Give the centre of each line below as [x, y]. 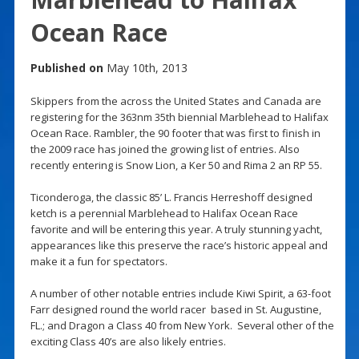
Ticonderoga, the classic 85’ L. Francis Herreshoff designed [171, 197]
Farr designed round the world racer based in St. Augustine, [175, 309]
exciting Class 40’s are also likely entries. [128, 341]
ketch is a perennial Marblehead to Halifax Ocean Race [164, 213]
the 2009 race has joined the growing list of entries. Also [165, 149]
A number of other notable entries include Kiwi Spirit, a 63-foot [180, 293]
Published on [67, 67]
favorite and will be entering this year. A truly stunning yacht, [176, 229]
